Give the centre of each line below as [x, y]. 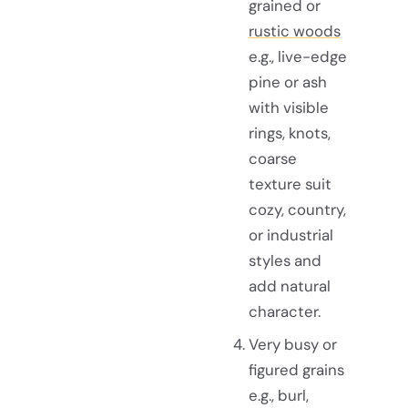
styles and [285, 261]
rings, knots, [289, 133]
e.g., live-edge [297, 57]
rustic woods [294, 31]
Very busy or [292, 345]
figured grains [296, 370]
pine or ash [287, 82]
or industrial [291, 235]
